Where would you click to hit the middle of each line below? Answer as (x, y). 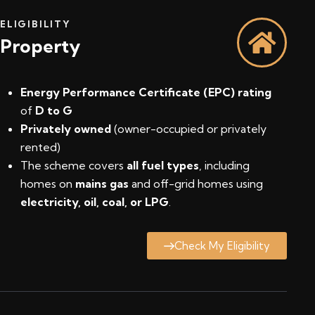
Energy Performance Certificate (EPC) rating (146, 92)
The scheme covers (73, 166)
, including (224, 166)
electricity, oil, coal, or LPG (95, 202)
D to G (54, 111)
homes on (48, 184)
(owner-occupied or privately (189, 129)
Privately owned (66, 129)
